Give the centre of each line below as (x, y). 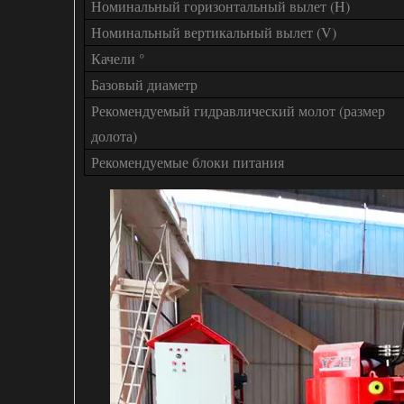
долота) (114, 136)
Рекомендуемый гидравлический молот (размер (238, 110)
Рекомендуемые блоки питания (188, 162)
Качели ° (118, 58)
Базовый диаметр (144, 84)
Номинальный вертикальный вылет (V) (214, 32)
